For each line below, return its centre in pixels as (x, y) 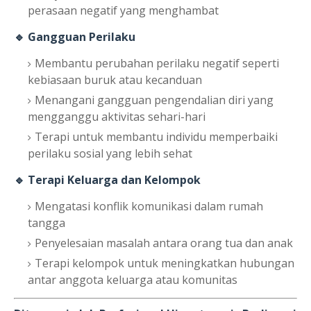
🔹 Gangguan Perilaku (75, 37)
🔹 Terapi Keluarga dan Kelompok (107, 180)
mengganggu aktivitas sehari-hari (117, 117)
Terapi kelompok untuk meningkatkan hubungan (165, 263)
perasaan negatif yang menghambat (123, 11)
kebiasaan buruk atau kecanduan (115, 80)
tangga (47, 223)
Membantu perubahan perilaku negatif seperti (157, 64)
